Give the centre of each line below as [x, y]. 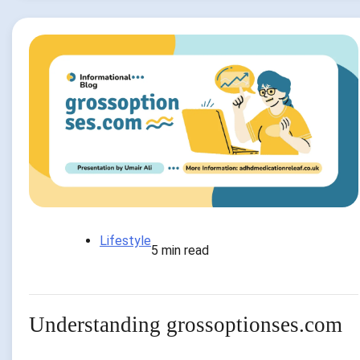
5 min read [180, 251]
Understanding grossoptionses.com [186, 325]
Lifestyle [125, 241]
